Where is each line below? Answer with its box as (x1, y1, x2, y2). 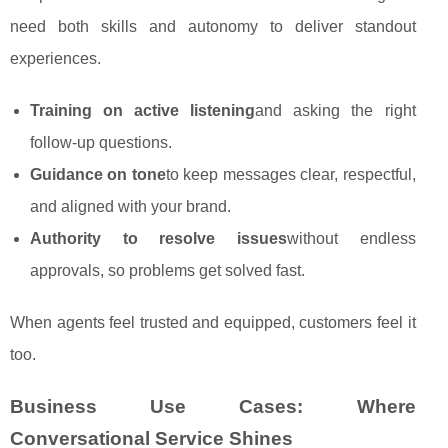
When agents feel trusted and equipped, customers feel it (10, 314, 416, 332)
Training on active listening (30, 102, 256, 120)
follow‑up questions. (30, 134, 172, 152)
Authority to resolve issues (30, 230, 287, 248)
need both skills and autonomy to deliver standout (10, 18, 416, 36)
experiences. (10, 50, 101, 68)
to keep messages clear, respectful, (165, 166, 416, 184)
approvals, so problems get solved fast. (30, 262, 305, 280)
